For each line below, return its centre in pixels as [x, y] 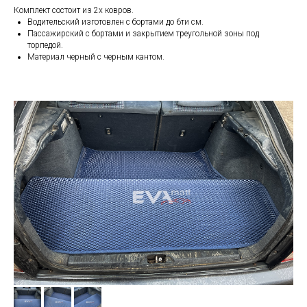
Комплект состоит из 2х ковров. [74, 11]
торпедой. [45, 46]
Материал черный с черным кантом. [96, 57]
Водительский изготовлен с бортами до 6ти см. [115, 22]
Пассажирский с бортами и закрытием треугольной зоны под [143, 34]
